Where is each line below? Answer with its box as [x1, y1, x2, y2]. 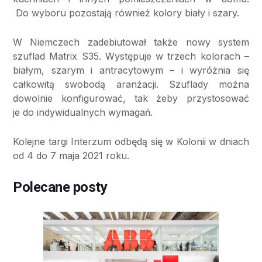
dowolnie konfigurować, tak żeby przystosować [13, 92, 249, 105]
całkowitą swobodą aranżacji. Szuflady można [13, 78, 249, 91]
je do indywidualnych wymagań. [13, 106, 153, 119]
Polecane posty [13, 179, 108, 196]
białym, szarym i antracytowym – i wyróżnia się [13, 64, 249, 77]
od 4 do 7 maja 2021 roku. [13, 150, 129, 162]
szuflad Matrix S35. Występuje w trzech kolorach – [13, 50, 249, 63]
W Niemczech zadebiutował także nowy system [13, 36, 249, 49]
